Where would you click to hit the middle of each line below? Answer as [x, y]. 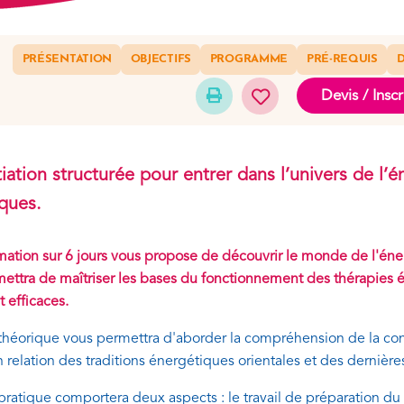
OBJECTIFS [161, 60]
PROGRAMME [249, 60]
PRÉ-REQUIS [342, 60]
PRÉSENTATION [67, 60]
